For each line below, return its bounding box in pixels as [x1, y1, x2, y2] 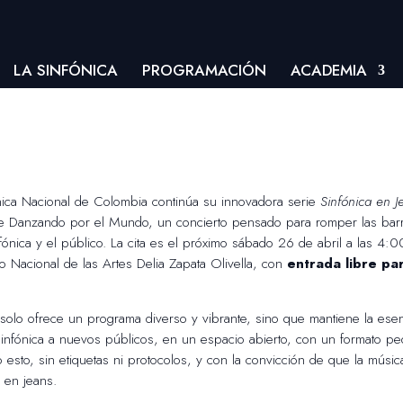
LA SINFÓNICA [13, 58, 119, 81]
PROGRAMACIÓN [142, 58, 267, 81]
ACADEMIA [291, 58, 368, 81]
